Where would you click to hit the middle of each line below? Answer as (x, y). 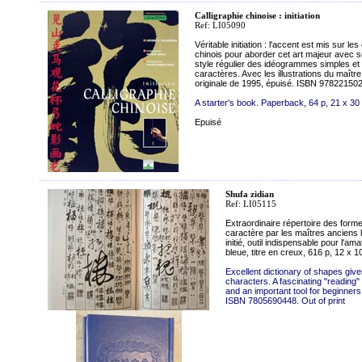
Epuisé (208, 122)
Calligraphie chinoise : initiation (257, 15)
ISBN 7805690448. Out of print (285, 301)
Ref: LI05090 (220, 25)
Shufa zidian (250, 194)
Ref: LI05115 (251, 204)
